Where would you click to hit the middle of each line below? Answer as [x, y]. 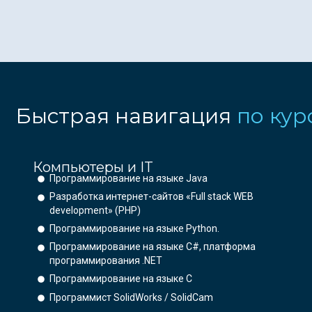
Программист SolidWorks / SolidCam [131, 298]
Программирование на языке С [120, 279]
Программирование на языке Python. [134, 229]
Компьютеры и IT [93, 167]
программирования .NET [106, 261]
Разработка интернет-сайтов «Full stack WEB [152, 197]
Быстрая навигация [126, 116]
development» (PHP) [95, 211]
